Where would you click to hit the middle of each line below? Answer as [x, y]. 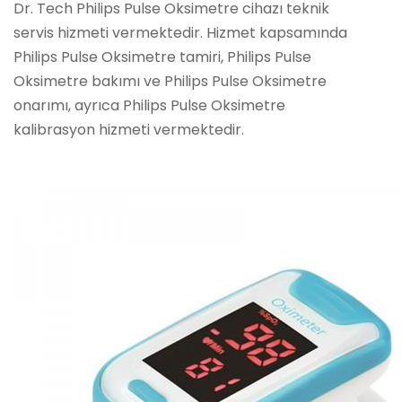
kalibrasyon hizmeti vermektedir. [129, 130]
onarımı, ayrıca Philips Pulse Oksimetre [149, 105]
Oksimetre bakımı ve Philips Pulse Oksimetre [170, 81]
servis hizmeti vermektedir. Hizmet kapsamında [180, 33]
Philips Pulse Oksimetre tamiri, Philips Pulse [162, 57]
